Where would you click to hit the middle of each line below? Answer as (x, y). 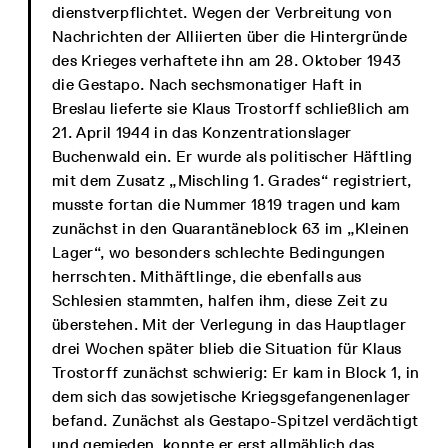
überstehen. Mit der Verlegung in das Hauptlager (229, 324)
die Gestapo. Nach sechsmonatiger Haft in (207, 84)
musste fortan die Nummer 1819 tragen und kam (226, 204)
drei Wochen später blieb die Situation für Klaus (227, 348)
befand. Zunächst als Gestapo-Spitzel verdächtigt (235, 420)
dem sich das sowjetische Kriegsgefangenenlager (231, 396)
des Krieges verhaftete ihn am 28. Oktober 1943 (227, 60)
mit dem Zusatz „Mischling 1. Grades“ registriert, (232, 180)
